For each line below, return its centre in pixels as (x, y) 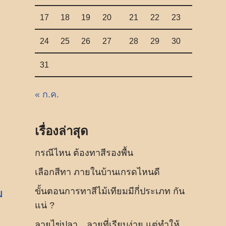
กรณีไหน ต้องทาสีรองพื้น (84, 153)
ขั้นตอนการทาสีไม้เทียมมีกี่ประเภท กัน (110, 191)
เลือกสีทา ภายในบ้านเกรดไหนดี (97, 172)
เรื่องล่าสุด (62, 131)
